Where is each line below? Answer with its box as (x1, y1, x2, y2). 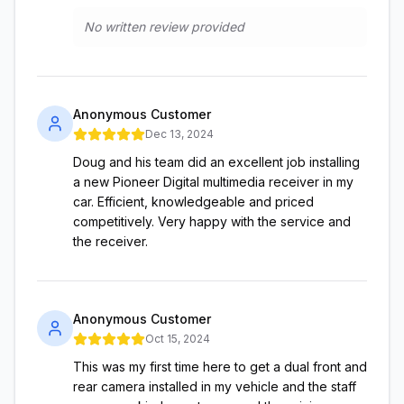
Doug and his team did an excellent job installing (73, 154, 360, 170)
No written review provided (84, 19, 244, 34)
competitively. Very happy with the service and (73, 214, 351, 229)
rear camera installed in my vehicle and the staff (73, 379, 356, 394)
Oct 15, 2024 (145, 332, 210, 345)
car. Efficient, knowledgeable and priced (73, 194, 314, 209)
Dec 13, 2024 (145, 127, 214, 141)
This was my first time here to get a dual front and (73, 359, 367, 374)
